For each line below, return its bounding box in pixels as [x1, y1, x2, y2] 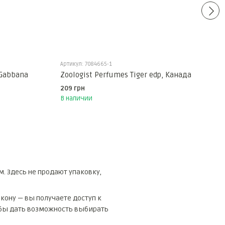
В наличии [60, 94, 92, 103]
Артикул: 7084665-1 [60, 61, 112, 68]
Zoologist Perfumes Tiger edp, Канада [60, 70, 191, 80]
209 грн [60, 84, 85, 93]
